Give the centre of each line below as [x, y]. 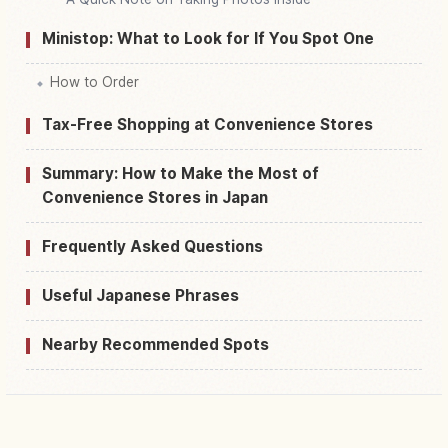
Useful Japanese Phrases [140, 295]
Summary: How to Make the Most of [180, 173]
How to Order [94, 81]
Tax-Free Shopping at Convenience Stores [207, 124]
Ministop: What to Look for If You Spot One [208, 38]
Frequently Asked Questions [152, 246]
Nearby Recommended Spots [155, 344]
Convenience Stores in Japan [155, 197]
